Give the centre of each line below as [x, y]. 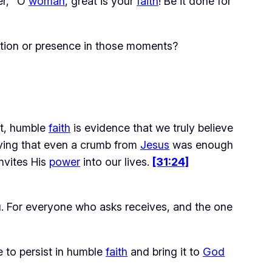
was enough [201, 144]
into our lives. [116, 161]
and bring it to [165, 251]
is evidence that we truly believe [152, 127]
